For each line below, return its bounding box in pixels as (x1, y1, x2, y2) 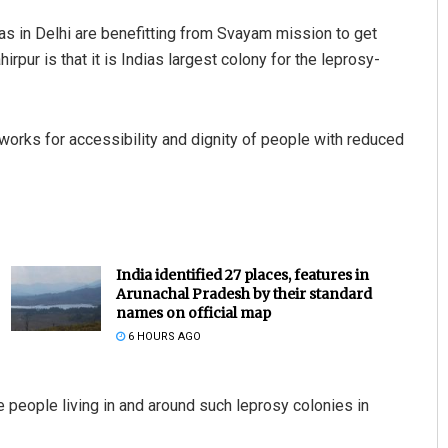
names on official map (115, 304, 271, 323)
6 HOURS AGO (124, 330, 201, 344)
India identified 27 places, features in (115, 266, 369, 285)
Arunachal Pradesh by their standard (115, 285, 372, 304)
